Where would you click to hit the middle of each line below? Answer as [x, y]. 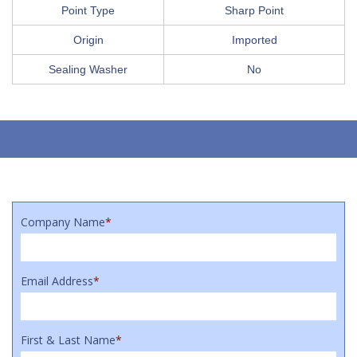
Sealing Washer [88, 69]
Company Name [63, 222]
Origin [88, 39]
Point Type [88, 10]
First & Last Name [68, 339]
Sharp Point [254, 10]
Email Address [57, 280]
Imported [254, 39]
